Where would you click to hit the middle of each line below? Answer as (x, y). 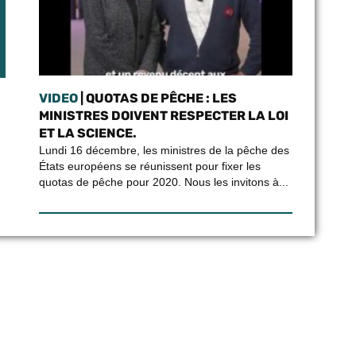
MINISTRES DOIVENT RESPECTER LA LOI (163, 116)
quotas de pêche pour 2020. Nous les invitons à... (163, 182)
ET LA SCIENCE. (87, 133)
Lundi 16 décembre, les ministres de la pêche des (164, 150)
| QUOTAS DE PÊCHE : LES (157, 98)
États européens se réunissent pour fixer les (149, 166)
